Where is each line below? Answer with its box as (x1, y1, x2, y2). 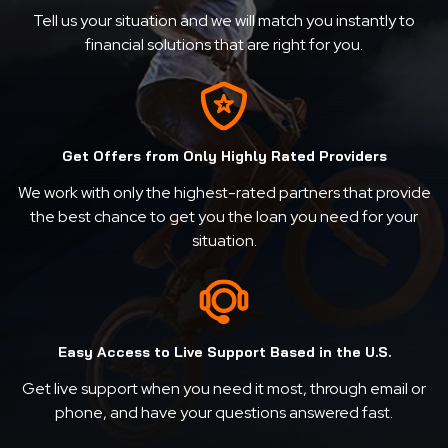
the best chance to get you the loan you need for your (30, 206, 418, 227)
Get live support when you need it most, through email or (22, 378, 426, 399)
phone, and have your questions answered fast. (55, 402, 393, 423)
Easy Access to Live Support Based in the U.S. (57, 343, 391, 361)
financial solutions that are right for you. (85, 34, 363, 55)
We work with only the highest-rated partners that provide (17, 182, 431, 203)
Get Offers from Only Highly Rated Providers (61, 147, 387, 165)
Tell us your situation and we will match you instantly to (33, 10, 415, 31)
